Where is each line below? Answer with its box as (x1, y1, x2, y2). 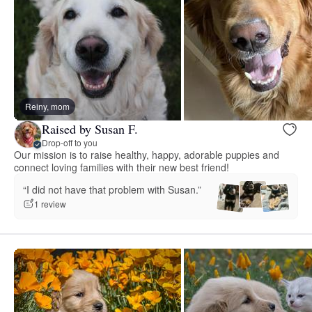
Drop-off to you (42, 136, 97, 148)
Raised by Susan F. (42, 120, 138, 137)
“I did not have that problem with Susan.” (23, 182, 201, 196)
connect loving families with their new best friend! (14, 160, 229, 175)
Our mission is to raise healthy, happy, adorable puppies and (14, 148, 280, 162)
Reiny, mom (25, 100, 70, 113)
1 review (34, 198, 66, 210)
